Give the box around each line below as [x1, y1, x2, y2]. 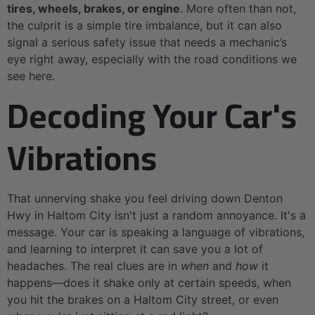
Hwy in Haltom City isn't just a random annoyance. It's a [7, 208, 306, 223]
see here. [7, 68, 55, 83]
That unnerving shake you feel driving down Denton [7, 191, 283, 206]
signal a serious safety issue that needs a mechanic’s [7, 34, 287, 49]
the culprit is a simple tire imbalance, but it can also [7, 18, 282, 32]
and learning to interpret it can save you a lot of [7, 242, 263, 257]
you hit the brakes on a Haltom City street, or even [7, 292, 278, 307]
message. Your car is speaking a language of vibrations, [7, 225, 304, 240]
